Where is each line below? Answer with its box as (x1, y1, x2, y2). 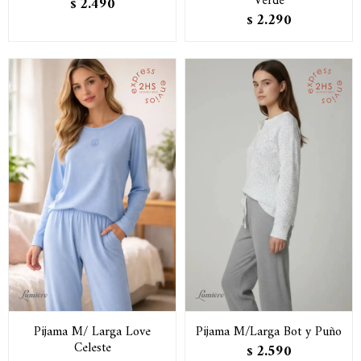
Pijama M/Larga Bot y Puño (196, 320, 342, 343)
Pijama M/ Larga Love (34, 320, 151, 343)
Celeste (73, 336, 111, 359)
